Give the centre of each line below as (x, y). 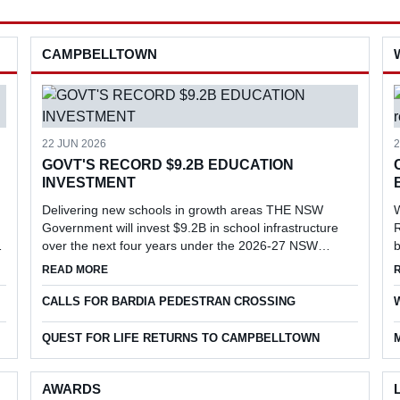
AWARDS (71, 389)
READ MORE (75, 270)
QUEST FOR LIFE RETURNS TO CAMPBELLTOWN (180, 338)
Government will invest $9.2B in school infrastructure (190, 228)
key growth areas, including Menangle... (154, 281)
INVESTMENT (88, 183)
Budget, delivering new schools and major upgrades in (195, 263)
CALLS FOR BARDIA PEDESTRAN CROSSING (168, 301)
